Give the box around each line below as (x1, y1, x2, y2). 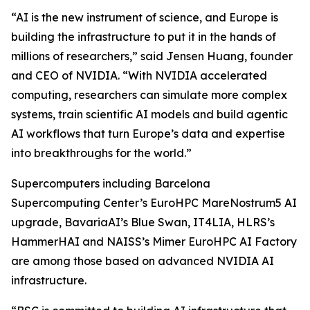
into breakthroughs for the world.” (11, 146, 192, 160)
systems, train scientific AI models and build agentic (11, 107, 288, 121)
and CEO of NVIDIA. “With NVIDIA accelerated (11, 69, 267, 82)
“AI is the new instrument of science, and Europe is (11, 10, 278, 24)
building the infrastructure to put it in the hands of (11, 30, 276, 44)
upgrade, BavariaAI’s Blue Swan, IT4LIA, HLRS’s (11, 215, 275, 229)
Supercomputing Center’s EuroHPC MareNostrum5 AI (11, 196, 297, 210)
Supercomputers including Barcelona (11, 176, 210, 190)
